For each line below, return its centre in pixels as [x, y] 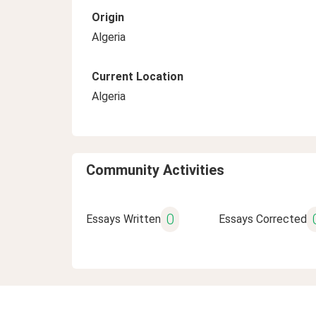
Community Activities [155, 170]
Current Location [138, 77]
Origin [108, 17]
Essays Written [123, 219]
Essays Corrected [262, 219]
